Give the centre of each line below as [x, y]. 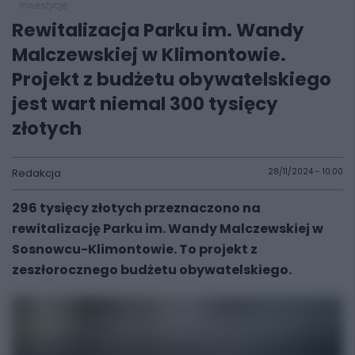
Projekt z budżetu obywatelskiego [172, 79]
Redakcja [36, 173]
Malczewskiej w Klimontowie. [149, 55]
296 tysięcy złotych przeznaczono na [136, 208]
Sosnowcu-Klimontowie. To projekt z [135, 249]
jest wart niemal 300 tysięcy [145, 104]
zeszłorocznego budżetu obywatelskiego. [152, 270]
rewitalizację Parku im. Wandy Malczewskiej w [168, 229]
